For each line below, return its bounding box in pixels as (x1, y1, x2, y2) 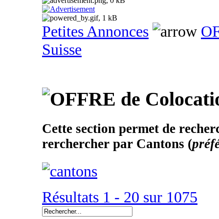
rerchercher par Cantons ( (42, 136, 192, 151)
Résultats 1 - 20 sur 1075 (42, 188, 197, 206)
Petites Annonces (42, 22, 149, 41)
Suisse (42, 41, 82, 59)
